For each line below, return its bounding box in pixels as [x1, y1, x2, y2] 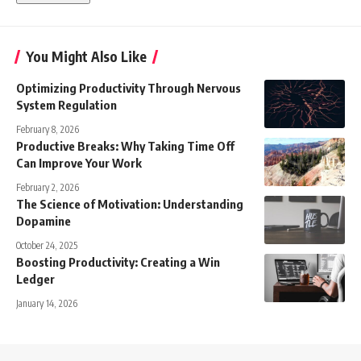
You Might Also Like [26, 47, 147, 65]
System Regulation [16, 97, 117, 112]
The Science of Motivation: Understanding [16, 196, 243, 211]
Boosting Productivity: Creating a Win [16, 254, 220, 269]
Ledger [16, 271, 55, 286]
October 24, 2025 [16, 239, 77, 251]
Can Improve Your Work [16, 155, 142, 170]
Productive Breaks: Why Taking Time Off [16, 138, 234, 153]
